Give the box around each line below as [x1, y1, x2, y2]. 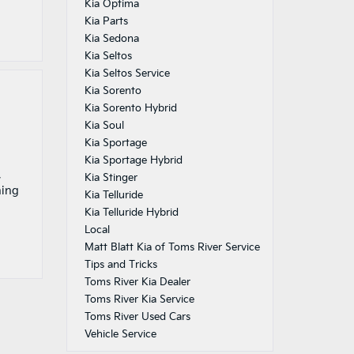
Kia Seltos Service [84, 67, 170, 80]
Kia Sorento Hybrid [84, 102, 177, 115]
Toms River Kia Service [84, 293, 194, 306]
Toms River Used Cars [84, 311, 190, 323]
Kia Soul [84, 119, 124, 132]
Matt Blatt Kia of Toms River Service [84, 241, 260, 254]
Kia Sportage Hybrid [84, 154, 183, 167]
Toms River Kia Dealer [84, 276, 190, 288]
